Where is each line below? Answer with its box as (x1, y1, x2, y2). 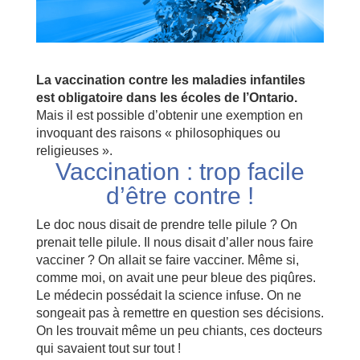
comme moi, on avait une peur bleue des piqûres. (35, 270, 316, 284)
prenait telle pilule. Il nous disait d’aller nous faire (35, 235, 313, 249)
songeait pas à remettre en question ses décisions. (35, 305, 324, 320)
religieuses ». (35, 143, 112, 157)
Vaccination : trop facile (55, 157, 305, 185)
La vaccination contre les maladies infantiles (35, 72, 305, 87)
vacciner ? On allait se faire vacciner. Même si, (35, 252, 299, 267)
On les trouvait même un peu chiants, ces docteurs (35, 323, 322, 337)
